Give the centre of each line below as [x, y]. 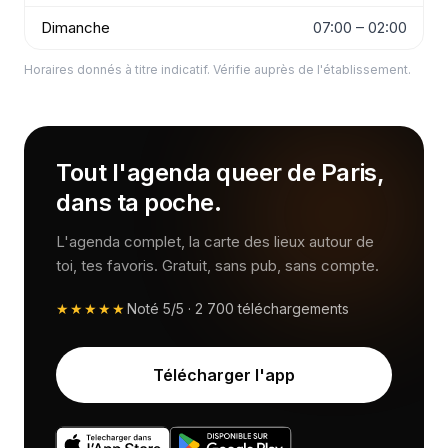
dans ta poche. [139, 202]
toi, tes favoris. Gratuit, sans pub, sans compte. [217, 265]
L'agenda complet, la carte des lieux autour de [215, 241]
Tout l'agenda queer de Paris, [220, 172]
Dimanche [75, 27]
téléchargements [291, 308]
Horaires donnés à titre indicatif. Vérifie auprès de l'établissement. [217, 69]
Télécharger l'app [224, 375]
